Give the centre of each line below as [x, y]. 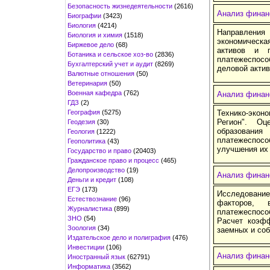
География [84, 112]
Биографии [84, 15]
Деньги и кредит [92, 179]
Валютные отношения [101, 73]
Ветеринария [87, 83]
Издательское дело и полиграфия [119, 237]
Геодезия [81, 121]
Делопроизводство [96, 170]
